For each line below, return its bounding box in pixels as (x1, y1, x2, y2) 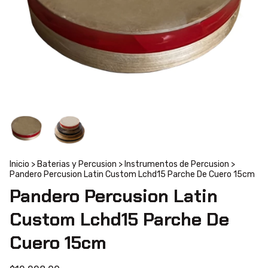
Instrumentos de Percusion (124, 159, 229, 170)
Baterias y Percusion (37, 159, 117, 170)
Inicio (10, 159, 29, 170)
